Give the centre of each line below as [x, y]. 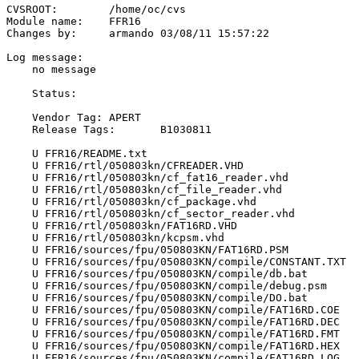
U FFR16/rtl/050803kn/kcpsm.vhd [115, 237]
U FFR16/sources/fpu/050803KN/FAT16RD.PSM [147, 249]
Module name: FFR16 [45, 21]
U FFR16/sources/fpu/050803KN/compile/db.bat [157, 273]
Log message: [45, 57]
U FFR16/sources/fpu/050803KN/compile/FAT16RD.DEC [173, 321]
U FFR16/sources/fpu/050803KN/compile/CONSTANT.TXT [176, 261]
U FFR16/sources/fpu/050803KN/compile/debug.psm [167, 285]
